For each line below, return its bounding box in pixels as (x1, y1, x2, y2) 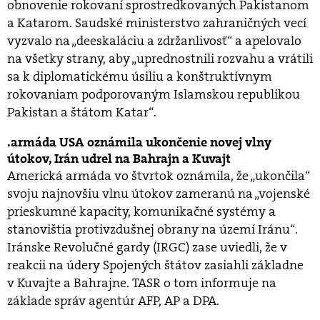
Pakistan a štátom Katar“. (7, 104, 156, 121)
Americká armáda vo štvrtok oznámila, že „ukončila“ (7, 167, 310, 185)
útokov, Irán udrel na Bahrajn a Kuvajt (7, 151, 231, 168)
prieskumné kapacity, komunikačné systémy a (7, 203, 276, 221)
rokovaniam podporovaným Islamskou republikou (7, 86, 300, 104)
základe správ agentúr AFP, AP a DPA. (7, 292, 219, 310)
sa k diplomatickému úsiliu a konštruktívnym (7, 68, 272, 86)
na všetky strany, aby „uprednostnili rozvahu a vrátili (7, 50, 313, 68)
